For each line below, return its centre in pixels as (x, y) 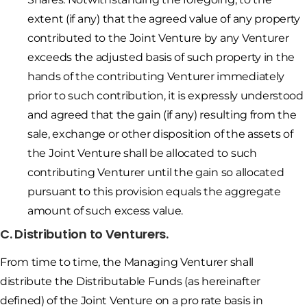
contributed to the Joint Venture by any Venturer (158, 38)
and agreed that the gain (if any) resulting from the (162, 115)
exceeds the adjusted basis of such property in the (161, 58)
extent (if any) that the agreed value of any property (164, 19)
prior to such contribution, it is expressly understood (165, 96)
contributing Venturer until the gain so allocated (156, 173)
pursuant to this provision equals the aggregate (154, 192)
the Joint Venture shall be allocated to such (142, 153)
